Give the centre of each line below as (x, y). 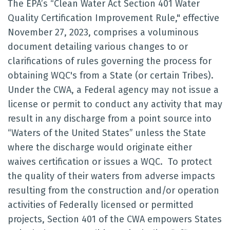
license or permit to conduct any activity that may (115, 104)
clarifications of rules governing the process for (110, 61)
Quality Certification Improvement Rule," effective (113, 18)
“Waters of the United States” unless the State (107, 133)
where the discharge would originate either (100, 147)
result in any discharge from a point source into (110, 119)
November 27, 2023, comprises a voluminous (103, 32)
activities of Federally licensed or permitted (101, 205)
